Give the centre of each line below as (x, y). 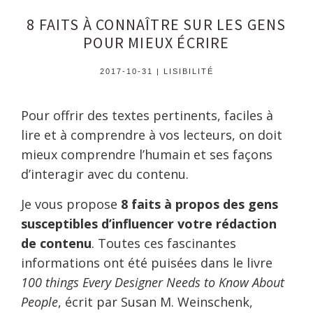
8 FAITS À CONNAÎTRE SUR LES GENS (156, 24)
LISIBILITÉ (188, 71)
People (39, 302)
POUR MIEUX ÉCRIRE (156, 43)
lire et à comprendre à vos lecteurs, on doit (152, 135)
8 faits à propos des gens (199, 204)
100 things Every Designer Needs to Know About (153, 282)
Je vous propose (71, 204)
